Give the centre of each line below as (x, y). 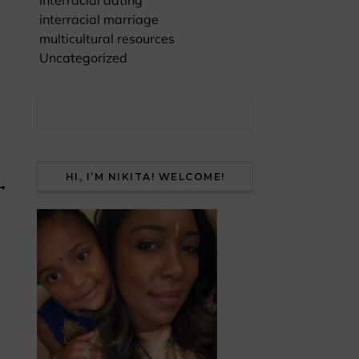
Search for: (68, 108)
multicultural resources (107, 38)
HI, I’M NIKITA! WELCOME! (145, 177)
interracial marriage (99, 19)
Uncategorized (83, 58)
